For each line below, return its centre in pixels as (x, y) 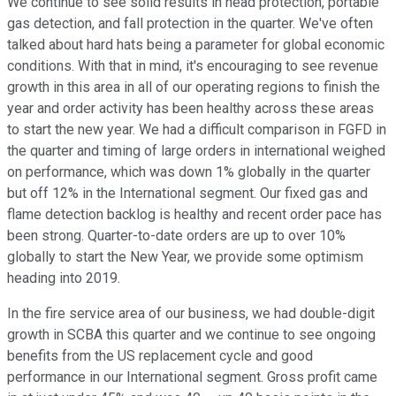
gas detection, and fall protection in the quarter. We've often (190, 24)
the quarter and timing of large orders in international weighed (196, 151)
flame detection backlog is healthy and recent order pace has (194, 215)
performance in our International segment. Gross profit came (192, 377)
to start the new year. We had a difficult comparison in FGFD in (197, 130)
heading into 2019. (64, 278)
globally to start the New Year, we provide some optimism (185, 257)
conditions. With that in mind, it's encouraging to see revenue (193, 66)
